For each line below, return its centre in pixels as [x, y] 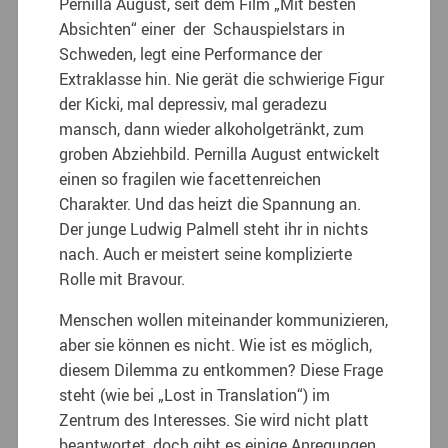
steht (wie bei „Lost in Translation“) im [195, 394]
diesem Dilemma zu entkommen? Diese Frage [221, 369]
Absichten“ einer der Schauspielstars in [202, 28]
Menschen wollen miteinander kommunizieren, [224, 319]
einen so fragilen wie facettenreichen [190, 178]
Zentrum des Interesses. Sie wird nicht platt [214, 419]
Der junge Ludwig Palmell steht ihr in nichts [214, 228]
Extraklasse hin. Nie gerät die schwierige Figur [222, 78]
